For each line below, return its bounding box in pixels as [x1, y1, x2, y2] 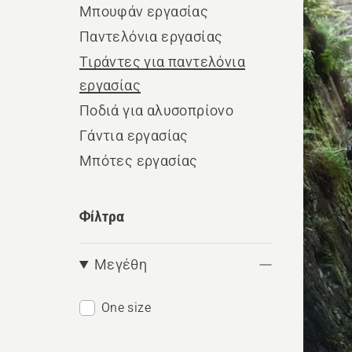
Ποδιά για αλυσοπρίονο [79, 102, 234, 119]
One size [101, 300, 151, 315]
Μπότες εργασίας [79, 152, 198, 169]
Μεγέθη [93, 256, 148, 273]
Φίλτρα [79, 207, 125, 225]
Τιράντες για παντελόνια [79, 53, 245, 70]
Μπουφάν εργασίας [79, 3, 209, 20]
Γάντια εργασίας [79, 127, 189, 144]
